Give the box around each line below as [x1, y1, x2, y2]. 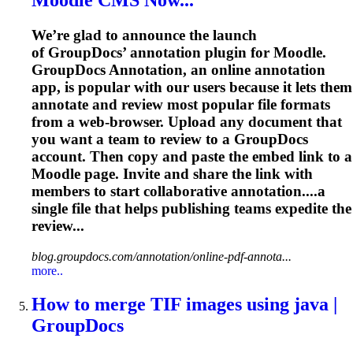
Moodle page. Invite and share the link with [32, 165, 313, 183]
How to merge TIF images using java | [32, 293, 337, 314]
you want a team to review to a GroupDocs [32, 131, 308, 148]
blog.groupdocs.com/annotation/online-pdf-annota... [32, 250, 292, 263]
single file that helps [32, 200, 162, 217]
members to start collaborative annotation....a [32, 183, 325, 200]
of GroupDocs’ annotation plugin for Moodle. [32, 44, 326, 61]
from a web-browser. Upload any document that [32, 113, 342, 131]
